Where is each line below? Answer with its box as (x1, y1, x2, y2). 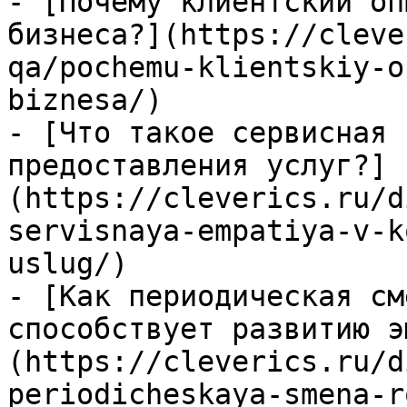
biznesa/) (7, 84, 163, 116)
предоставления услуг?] (7, 149, 387, 182)
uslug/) (7, 247, 128, 280)
